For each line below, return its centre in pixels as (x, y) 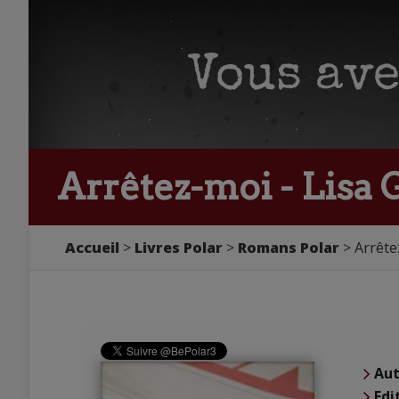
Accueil (92, 248)
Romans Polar (289, 248)
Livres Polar (179, 248)
